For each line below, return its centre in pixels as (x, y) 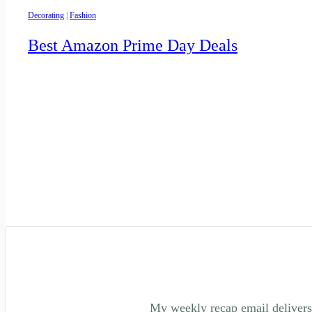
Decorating (46, 15)
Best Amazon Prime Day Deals (133, 45)
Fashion (83, 15)
